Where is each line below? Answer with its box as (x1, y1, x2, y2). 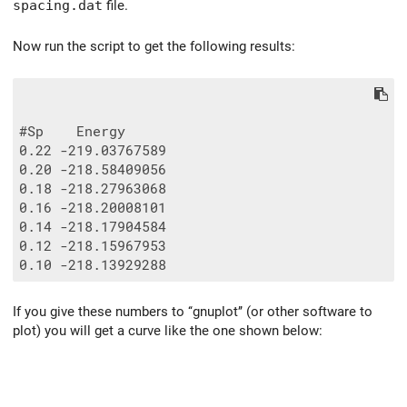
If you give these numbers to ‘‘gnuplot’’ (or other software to (13, 303, 372, 321)
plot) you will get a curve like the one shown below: (13, 323, 323, 340)
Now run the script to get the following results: (13, 37, 295, 55)
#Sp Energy (19, 123, 125, 140)
